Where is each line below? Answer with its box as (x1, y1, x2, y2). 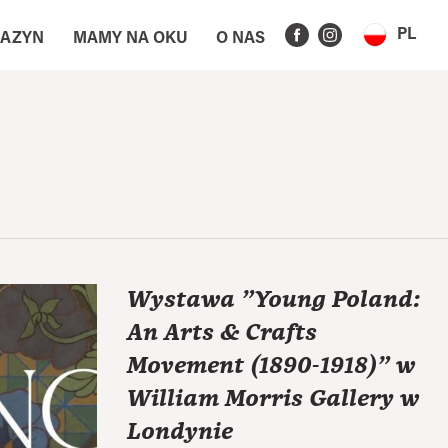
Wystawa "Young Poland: (127, 284, 420, 317)
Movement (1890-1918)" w (127, 350, 415, 383)
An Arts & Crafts (127, 317, 317, 350)
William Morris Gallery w (127, 383, 419, 416)
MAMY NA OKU (72, 30, 188, 47)
